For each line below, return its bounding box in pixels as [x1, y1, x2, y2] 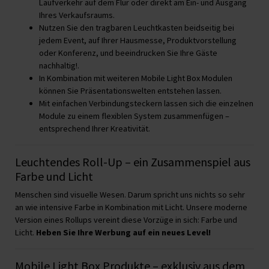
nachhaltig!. [39, 59, 79, 71]
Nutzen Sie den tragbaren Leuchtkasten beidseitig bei [39, 22, 234, 33]
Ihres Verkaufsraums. [39, 9, 115, 20]
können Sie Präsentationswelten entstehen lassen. [39, 85, 222, 96]
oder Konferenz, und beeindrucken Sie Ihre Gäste [39, 47, 217, 58]
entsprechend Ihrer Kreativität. [39, 122, 150, 134]
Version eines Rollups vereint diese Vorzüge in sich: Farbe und [15, 214, 237, 225]
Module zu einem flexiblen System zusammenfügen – [39, 110, 229, 121]
